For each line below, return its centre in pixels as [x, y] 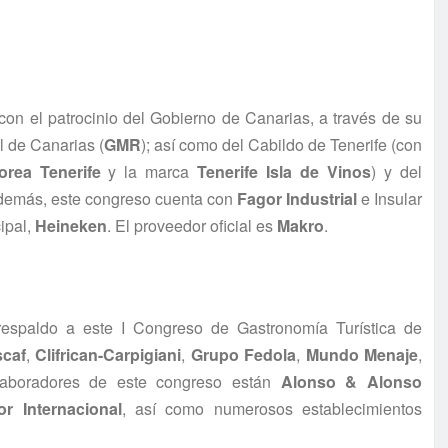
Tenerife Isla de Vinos [284, 172]
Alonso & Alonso [351, 382]
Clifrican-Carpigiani [108, 355]
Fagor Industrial [297, 199]
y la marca [149, 172]
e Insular [389, 199]
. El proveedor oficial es [192, 226]
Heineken [71, 226]
